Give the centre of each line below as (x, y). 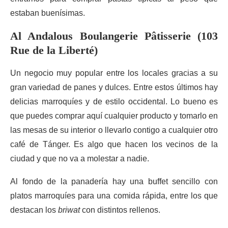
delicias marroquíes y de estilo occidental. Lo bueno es (114, 102)
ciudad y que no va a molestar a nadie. (80, 159)
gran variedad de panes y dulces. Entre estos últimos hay (114, 87)
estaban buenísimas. (48, 13)
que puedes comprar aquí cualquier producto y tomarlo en (114, 116)
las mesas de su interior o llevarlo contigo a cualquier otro (114, 130)
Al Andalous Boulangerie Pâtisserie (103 (114, 36)
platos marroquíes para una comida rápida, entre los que (114, 196)
